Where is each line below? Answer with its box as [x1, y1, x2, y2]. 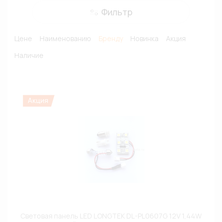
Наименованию [39, 34, 91, 43]
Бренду [98, 34, 123, 43]
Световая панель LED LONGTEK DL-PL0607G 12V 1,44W [20, 211, 202, 221]
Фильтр [101, 6, 132, 18]
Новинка [130, 34, 159, 43]
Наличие [14, 51, 44, 60]
